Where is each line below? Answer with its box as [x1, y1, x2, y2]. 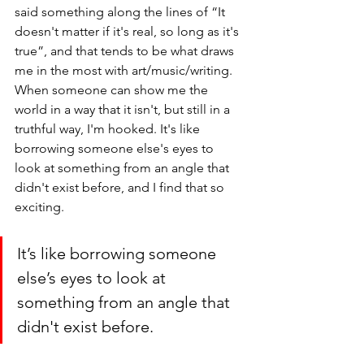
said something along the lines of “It [15, 3, 228, 19]
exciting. [15, 198, 67, 214]
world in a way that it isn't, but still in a [15, 101, 233, 117]
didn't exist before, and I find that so [15, 179, 227, 195]
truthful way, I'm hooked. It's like [15, 120, 203, 136]
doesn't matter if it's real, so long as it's [15, 23, 242, 39]
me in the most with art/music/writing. [15, 62, 236, 78]
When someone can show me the [15, 81, 211, 97]
